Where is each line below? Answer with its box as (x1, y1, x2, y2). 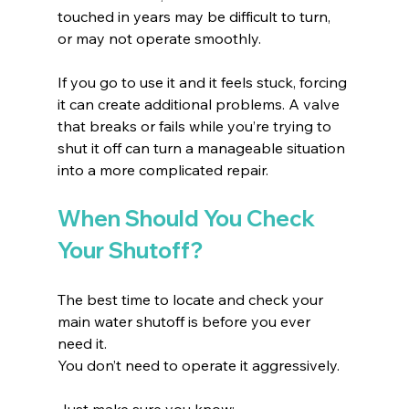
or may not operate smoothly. (57, 28, 261, 47)
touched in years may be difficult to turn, (57, 6, 334, 26)
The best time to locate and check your (57, 289, 327, 309)
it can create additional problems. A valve (57, 94, 343, 113)
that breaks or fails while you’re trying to (57, 116, 335, 135)
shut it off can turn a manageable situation (57, 138, 349, 157)
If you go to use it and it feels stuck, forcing (57, 72, 351, 91)
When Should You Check (57, 204, 320, 232)
